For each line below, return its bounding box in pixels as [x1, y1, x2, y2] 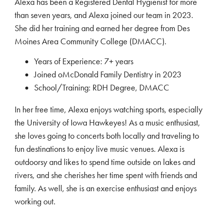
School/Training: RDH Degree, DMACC [34, 82, 169, 93]
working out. [15, 196, 55, 207]
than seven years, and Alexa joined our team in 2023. [15, 9, 193, 20]
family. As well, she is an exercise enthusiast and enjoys [15, 183, 197, 194]
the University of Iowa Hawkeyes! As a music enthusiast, [15, 117, 200, 128]
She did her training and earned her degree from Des [15, 22, 190, 34]
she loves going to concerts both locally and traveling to [15, 130, 199, 142]
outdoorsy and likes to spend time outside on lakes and [15, 157, 195, 168]
